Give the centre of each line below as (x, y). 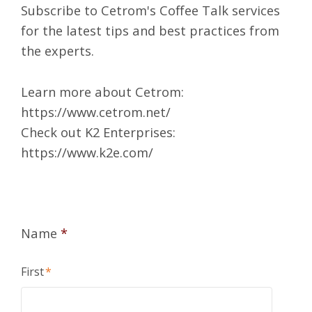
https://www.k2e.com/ (87, 152)
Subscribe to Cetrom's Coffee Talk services (150, 10)
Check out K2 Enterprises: (98, 132)
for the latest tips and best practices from (150, 31)
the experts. (57, 51)
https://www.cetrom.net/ (96, 111)
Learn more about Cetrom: (102, 91)
